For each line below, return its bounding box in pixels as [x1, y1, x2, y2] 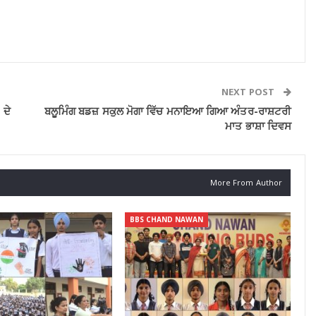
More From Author [209, 177, 283, 188]
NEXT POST [221, 85, 277, 99]
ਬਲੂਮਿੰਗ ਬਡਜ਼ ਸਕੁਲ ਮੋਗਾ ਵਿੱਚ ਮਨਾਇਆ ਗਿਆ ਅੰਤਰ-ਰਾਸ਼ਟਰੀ [44, 104, 292, 119]
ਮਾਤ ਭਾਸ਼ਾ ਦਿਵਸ [225, 119, 292, 133]
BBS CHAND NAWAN [129, 214, 203, 225]
